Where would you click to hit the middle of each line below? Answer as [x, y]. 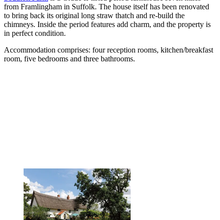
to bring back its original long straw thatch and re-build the [94, 15]
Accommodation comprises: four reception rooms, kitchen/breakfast [109, 50]
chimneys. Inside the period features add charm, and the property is [107, 24]
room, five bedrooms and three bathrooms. [69, 58]
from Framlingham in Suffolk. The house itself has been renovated [107, 6]
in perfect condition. [35, 33]
